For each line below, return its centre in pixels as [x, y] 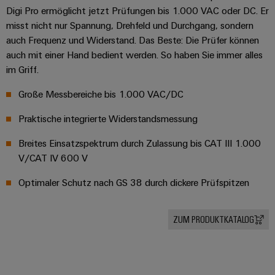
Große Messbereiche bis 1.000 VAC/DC [101, 94]
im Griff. [22, 70]
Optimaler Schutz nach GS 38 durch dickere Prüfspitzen [134, 183]
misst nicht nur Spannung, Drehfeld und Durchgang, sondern [130, 25]
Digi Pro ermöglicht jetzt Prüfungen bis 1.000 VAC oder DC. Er [137, 11]
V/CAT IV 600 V [53, 158]
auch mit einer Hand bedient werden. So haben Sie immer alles [134, 55]
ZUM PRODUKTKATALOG [214, 219]
